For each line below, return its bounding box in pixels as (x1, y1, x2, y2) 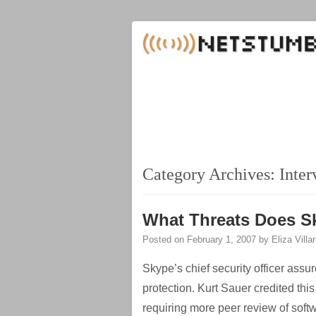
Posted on (142, 234, 187, 245)
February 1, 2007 (187, 234, 256, 245)
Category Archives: (142, 165, 279, 183)
